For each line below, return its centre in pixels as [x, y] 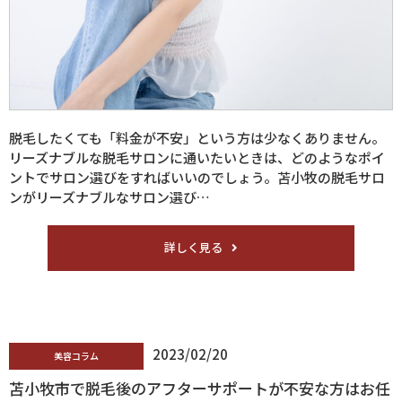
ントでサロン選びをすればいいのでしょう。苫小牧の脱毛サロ [197, 177]
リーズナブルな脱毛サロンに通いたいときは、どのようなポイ [197, 157]
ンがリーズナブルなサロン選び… [109, 197]
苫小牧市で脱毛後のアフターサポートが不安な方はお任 [200, 388]
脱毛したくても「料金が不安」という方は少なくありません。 [197, 137]
